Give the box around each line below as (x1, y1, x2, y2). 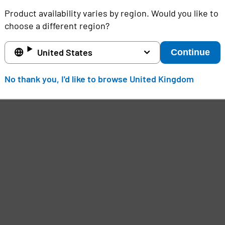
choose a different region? (4, 20, 109, 31)
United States (37, 46, 92, 58)
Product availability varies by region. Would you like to (4, 7, 218, 19)
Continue (171, 47, 210, 57)
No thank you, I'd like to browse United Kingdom (4, 73, 194, 84)
